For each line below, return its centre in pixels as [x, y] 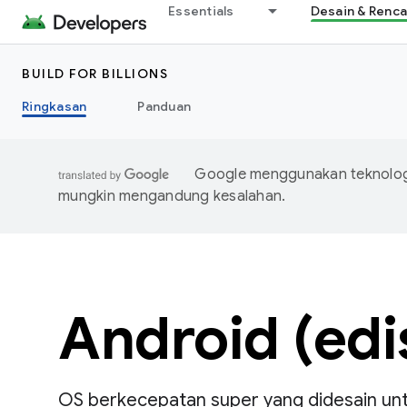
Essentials [201, 11]
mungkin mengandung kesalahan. [172, 196]
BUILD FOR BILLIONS [95, 74]
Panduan [164, 106]
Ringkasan [55, 106]
